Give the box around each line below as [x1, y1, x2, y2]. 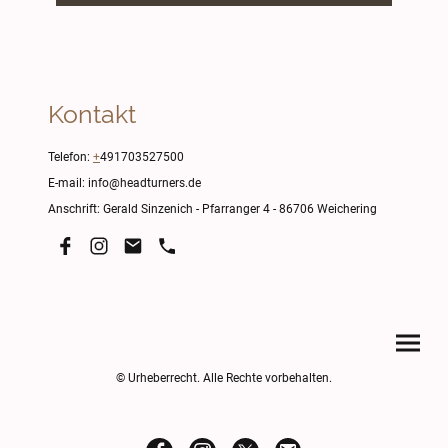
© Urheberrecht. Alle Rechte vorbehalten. [116, 371, 332, 386]
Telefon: [48, 149, 93, 164]
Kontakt [48, 98, 136, 129]
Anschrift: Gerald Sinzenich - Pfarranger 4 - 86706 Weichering [48, 202, 377, 217]
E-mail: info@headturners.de [48, 176, 201, 191]
